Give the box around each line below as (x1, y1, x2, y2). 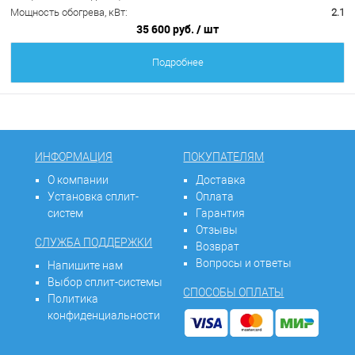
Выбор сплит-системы (48, 276, 163, 289)
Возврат (196, 240, 240, 254)
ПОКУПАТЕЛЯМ (183, 151, 265, 164)
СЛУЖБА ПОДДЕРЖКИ (35, 236, 153, 250)
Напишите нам (48, 259, 124, 273)
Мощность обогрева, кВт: (10, 6, 128, 19)
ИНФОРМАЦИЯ (35, 151, 113, 164)
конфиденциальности (48, 309, 161, 323)
